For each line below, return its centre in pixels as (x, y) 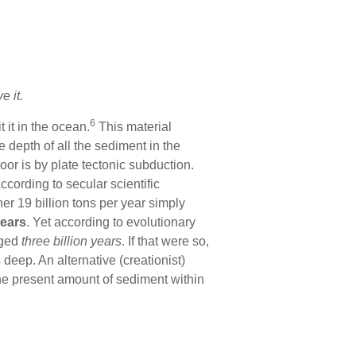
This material (133, 126)
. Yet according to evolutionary (111, 222)
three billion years (72, 241)
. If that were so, (165, 241)
